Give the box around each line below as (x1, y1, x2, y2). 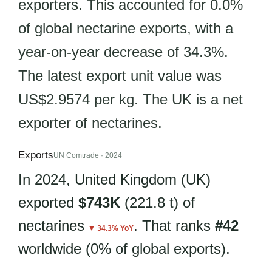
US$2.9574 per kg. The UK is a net (18, 91, 243, 107)
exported (18, 194, 78, 211)
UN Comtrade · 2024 (53, 151, 122, 160)
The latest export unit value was (18, 67, 222, 84)
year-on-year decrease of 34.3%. (18, 44, 228, 60)
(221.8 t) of (120, 194, 195, 211)
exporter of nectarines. (18, 115, 162, 131)
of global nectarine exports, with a (18, 20, 233, 36)
